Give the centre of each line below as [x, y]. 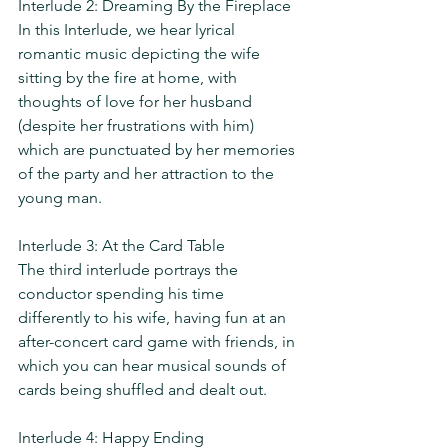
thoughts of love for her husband [137, 101]
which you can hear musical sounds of [154, 365]
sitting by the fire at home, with [129, 77]
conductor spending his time [123, 293]
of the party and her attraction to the [148, 173]
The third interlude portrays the [130, 269]
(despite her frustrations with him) [138, 125]
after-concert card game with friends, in [158, 341]
